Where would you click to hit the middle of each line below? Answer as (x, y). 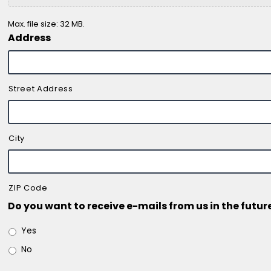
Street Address (41, 89)
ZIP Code (28, 188)
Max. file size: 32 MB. (47, 24)
